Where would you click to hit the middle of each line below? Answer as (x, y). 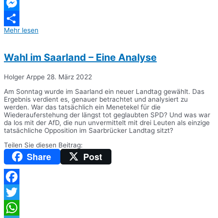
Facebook (19, 192)
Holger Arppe (25, 77)
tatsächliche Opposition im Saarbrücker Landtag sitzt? (89, 130)
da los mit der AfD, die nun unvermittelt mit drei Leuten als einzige (107, 122)
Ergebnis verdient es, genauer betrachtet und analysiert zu (96, 99)
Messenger (21, 19)
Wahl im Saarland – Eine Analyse (80, 58)
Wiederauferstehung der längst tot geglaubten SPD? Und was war (107, 115)
